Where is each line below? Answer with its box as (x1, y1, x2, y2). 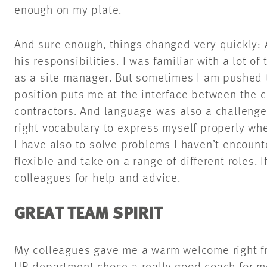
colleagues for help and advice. (14, 173, 188, 185)
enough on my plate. (14, 5, 126, 17)
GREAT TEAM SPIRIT (14, 206, 166, 223)
